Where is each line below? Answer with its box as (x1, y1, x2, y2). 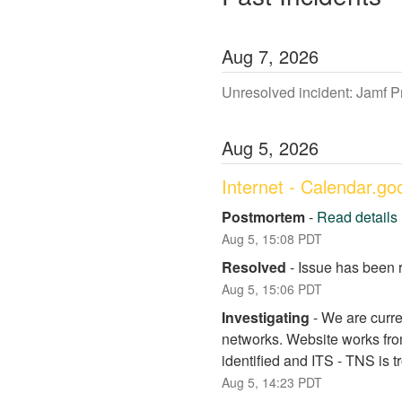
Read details (317, 206, 398, 228)
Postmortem (222, 206, 305, 228)
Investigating (222, 307, 310, 328)
